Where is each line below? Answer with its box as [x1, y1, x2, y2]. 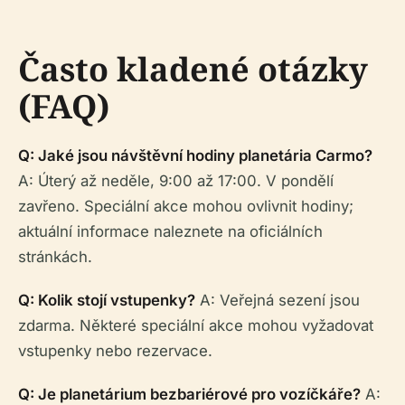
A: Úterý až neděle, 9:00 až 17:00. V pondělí [18, 172, 334, 190]
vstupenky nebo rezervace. [18, 342, 212, 360]
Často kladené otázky [18, 47, 368, 91]
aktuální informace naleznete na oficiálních [18, 222, 323, 240]
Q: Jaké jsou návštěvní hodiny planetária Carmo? [18, 146, 372, 165]
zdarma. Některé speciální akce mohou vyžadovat [18, 316, 373, 334]
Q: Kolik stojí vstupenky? [18, 291, 195, 309]
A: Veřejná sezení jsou [195, 291, 360, 309]
